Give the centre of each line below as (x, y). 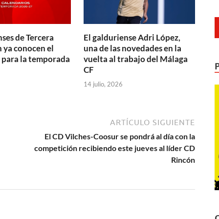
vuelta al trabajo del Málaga (136, 59)
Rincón (183, 159)
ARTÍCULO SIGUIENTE (153, 122)
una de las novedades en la (133, 48)
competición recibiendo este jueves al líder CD (115, 148)
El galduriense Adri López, (132, 38)
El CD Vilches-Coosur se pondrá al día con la (120, 136)
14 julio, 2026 (103, 84)
